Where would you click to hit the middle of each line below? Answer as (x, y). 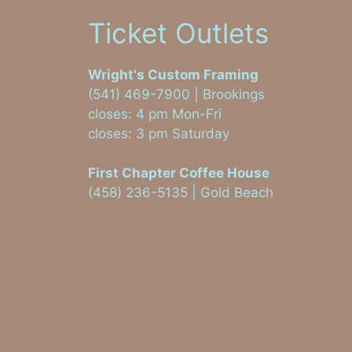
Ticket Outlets (178, 33)
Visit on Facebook (145, 213)
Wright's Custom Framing (173, 75)
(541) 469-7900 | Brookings (176, 95)
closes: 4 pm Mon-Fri (155, 114)
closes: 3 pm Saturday (159, 134)
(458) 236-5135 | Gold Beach (181, 193)
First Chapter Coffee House (179, 173)
